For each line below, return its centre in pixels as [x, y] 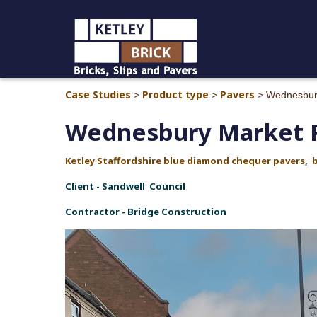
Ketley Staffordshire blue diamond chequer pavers [185, 161]
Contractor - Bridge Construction [146, 212]
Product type [175, 95]
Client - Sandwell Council [125, 186]
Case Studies [98, 95]
